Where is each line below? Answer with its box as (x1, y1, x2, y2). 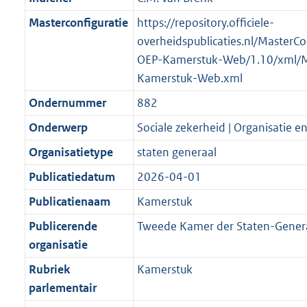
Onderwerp (28, 120, 88, 136)
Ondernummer (28, 95, 106, 111)
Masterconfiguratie (28, 15, 128, 31)
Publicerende (28, 219, 97, 234)
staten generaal (136, 145, 217, 160)
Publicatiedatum (28, 169, 115, 185)
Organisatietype (28, 145, 113, 160)
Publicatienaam (28, 194, 110, 210)
